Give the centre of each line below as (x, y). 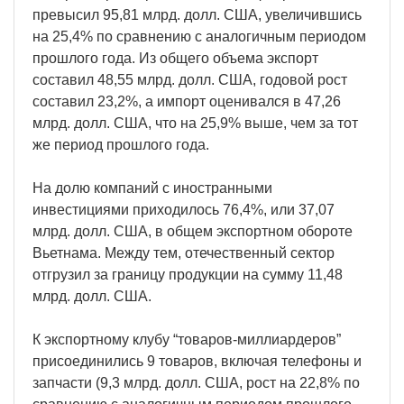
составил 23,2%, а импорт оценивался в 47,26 (187, 101)
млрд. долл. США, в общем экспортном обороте (193, 231)
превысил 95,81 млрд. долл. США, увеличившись (197, 14)
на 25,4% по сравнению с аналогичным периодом (199, 36)
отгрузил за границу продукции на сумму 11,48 (188, 274)
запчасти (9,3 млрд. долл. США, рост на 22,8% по (196, 382)
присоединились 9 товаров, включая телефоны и (197, 361)
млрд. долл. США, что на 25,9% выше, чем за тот (195, 123)
